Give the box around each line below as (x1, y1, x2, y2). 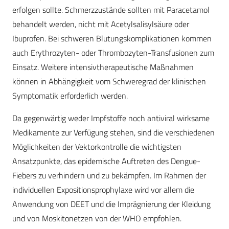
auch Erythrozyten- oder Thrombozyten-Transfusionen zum (12, 47, 214, 59)
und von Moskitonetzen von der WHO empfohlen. (12, 212, 181, 225)
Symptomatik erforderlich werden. (12, 89, 128, 102)
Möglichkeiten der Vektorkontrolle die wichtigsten (12, 141, 181, 153)
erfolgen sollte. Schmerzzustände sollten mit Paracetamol (12, 4, 210, 16)
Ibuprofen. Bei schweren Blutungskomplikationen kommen (12, 32, 212, 45)
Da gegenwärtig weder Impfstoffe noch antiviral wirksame (12, 112, 210, 125)
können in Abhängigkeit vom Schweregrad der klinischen (12, 75, 206, 88)
